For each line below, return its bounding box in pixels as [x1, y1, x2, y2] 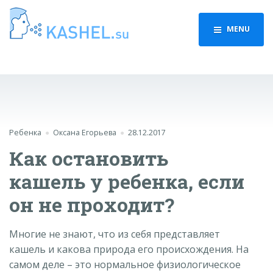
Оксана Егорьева [52, 127, 116, 138]
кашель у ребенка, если [9, 168, 244, 194]
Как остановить [9, 144, 168, 171]
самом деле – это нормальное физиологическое [9, 258, 241, 272]
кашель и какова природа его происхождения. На [9, 243, 249, 257]
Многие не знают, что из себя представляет [9, 227, 220, 241]
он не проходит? [9, 191, 174, 218]
